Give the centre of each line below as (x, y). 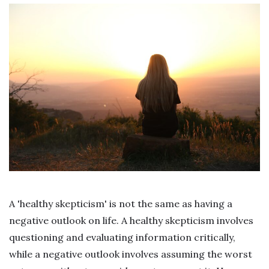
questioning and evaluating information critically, (122, 237)
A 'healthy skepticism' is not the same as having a (121, 203)
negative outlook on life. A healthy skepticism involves (131, 220)
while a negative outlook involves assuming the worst (131, 254)
